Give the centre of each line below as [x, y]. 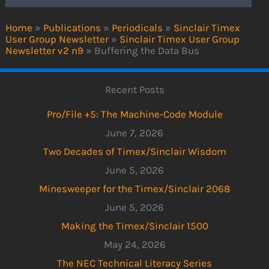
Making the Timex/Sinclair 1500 [134, 225]
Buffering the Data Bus [147, 51]
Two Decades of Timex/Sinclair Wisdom [134, 151]
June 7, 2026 [134, 132]
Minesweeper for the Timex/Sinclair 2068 [134, 188]
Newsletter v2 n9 [45, 51]
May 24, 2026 [134, 244]
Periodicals [138, 28]
